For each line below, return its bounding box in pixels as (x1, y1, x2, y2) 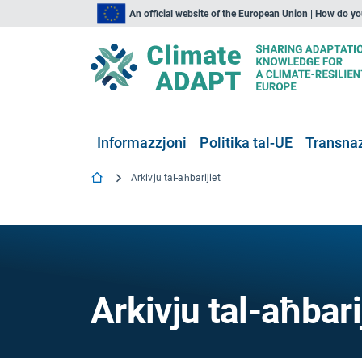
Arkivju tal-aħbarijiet (131, 172, 221, 183)
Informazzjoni (97, 134, 187, 151)
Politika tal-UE (200, 134, 293, 151)
